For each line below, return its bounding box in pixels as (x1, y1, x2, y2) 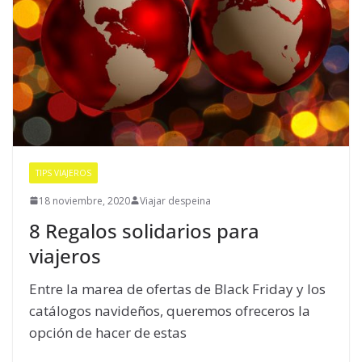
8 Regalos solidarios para (29, 217, 259, 244)
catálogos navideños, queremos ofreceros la (29, 301, 310, 320)
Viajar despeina (140, 193, 211, 208)
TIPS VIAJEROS (36, 166, 91, 179)
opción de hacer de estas (29, 322, 187, 342)
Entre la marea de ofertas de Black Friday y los (29, 279, 326, 298)
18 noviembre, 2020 (39, 193, 130, 208)
